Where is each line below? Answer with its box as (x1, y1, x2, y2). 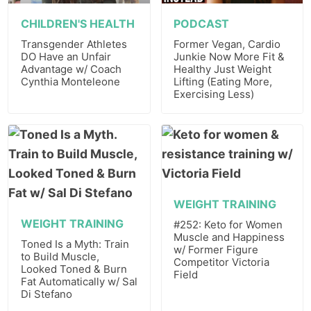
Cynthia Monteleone (20, 75, 120, 89)
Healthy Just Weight (174, 62, 272, 76)
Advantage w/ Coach (20, 62, 121, 76)
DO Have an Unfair (20, 50, 111, 64)
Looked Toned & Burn (20, 262, 127, 276)
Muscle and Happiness (174, 230, 285, 244)
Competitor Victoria (174, 255, 270, 269)
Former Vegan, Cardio (174, 37, 281, 51)
